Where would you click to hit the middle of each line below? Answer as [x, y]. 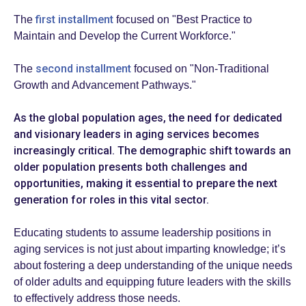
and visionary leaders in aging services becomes [137, 135]
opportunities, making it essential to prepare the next [145, 184]
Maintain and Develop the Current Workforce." [125, 36]
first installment [74, 20]
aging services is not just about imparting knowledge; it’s [150, 249]
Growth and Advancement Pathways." [105, 85]
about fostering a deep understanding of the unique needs [153, 266]
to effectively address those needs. [98, 298]
